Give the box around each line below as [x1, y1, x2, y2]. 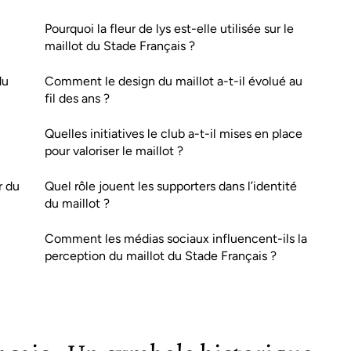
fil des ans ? [45, 91, 110, 106]
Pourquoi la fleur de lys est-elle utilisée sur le [45, 21, 294, 36]
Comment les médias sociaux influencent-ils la [45, 231, 307, 246]
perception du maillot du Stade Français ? [45, 248, 277, 263]
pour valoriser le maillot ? [45, 143, 183, 158]
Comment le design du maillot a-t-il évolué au [45, 74, 302, 89]
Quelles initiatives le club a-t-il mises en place [45, 126, 302, 141]
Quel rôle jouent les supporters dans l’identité [45, 179, 297, 194]
